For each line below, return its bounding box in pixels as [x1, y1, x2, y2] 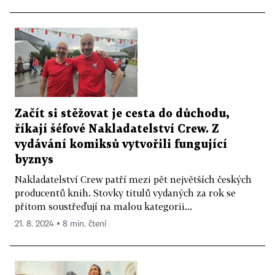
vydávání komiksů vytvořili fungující [15, 139, 227, 150]
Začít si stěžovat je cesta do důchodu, [15, 108, 229, 119]
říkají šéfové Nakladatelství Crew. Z [15, 123, 219, 134]
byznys [15, 154, 53, 165]
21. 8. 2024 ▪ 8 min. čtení [15, 219, 106, 228]
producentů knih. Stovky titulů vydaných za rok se [15, 187, 236, 198]
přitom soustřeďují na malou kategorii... [15, 200, 192, 212]
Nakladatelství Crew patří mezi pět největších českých [15, 173, 252, 185]
